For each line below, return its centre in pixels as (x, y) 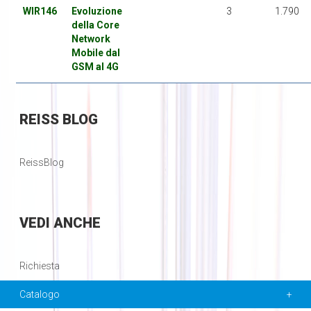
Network (91, 39)
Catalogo (39, 295)
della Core (95, 25)
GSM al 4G (95, 67)
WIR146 (40, 11)
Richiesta (39, 266)
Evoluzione (96, 11)
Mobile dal (95, 53)
